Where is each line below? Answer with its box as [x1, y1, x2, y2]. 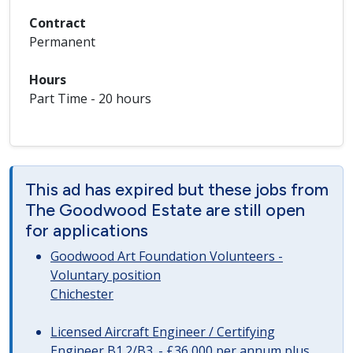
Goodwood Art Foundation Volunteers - [50, 247, 283, 265]
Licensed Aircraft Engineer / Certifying [50, 323, 275, 340]
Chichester [50, 285, 113, 303]
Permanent [29, 33, 95, 50]
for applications [25, 220, 148, 240]
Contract [29, 14, 86, 32]
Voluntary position [50, 266, 161, 284]
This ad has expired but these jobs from [25, 179, 329, 199]
